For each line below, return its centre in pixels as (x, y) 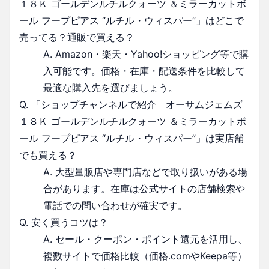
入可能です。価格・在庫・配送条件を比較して (144, 71)
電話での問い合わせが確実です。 (115, 205)
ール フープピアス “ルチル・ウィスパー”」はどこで (131, 20)
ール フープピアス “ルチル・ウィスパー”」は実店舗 (131, 138)
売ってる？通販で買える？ (77, 37)
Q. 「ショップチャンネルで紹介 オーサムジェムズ (131, 104)
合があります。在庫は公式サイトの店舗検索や (144, 188)
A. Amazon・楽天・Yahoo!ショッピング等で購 (146, 54)
